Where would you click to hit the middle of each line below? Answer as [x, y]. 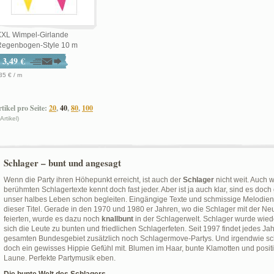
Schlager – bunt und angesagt [62, 163]
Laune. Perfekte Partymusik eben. [60, 258]
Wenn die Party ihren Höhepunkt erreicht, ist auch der [93, 180]
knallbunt [117, 219]
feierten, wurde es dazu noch [53, 219]
